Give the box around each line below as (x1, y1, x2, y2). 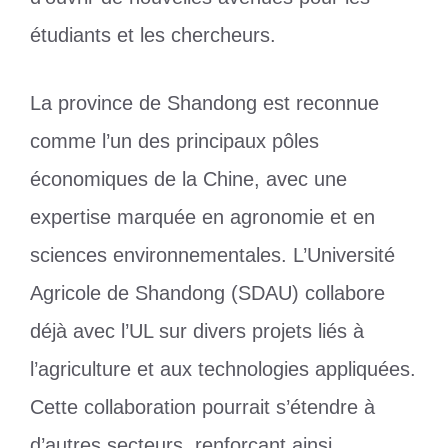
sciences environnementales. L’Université (30, 243, 395, 266)
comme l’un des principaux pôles (30, 129, 319, 152)
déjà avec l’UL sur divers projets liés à (30, 319, 364, 342)
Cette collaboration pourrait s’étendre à (30, 395, 375, 418)
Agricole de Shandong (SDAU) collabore (30, 281, 385, 304)
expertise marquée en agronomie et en (30, 205, 375, 228)
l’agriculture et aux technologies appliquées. (30, 357, 416, 380)
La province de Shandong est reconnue (30, 91, 379, 114)
